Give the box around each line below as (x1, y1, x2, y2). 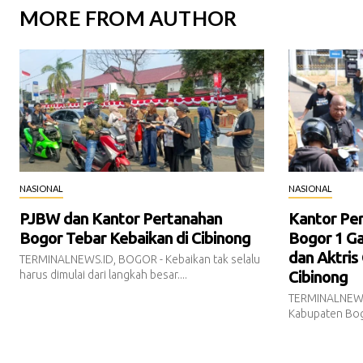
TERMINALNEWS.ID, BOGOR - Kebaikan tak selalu (19, 252, 260, 266)
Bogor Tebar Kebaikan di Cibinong (19, 228, 250, 247)
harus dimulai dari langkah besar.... (19, 267, 187, 281)
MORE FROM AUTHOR (19, 5, 237, 30)
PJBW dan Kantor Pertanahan (19, 208, 222, 228)
